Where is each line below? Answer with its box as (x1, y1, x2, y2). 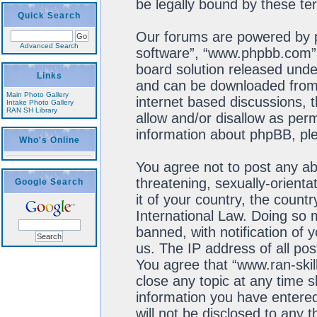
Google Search (15, 177, 83, 187)
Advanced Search (20, 42, 79, 50)
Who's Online (18, 135, 80, 145)
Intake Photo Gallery (6, 98, 74, 106)
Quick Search (18, 11, 81, 21)
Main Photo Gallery (6, 91, 69, 98)
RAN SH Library (6, 106, 57, 114)
